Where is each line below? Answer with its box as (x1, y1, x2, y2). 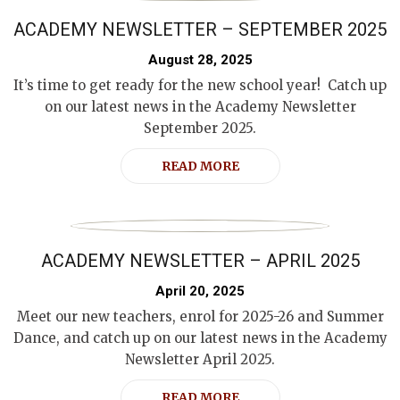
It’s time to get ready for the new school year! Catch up (13, 77, 387, 94)
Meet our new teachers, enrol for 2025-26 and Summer (16, 308, 384, 325)
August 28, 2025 (147, 52, 253, 68)
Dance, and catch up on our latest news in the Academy (12, 329, 387, 346)
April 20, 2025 (155, 283, 245, 299)
